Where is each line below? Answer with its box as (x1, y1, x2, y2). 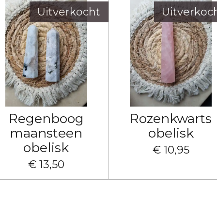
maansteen (10, 124, 83, 141)
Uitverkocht (37, 5, 100, 18)
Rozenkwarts (130, 110, 212, 126)
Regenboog (8, 110, 84, 126)
